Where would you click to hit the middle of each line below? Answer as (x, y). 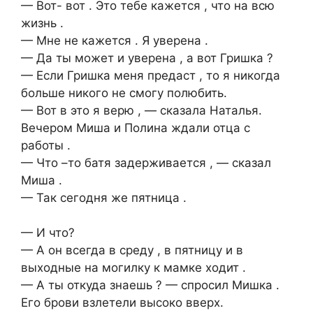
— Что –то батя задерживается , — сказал (146, 162)
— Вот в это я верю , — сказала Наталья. (141, 110)
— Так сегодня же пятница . (104, 197)
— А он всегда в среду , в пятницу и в (132, 250)
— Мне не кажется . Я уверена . (115, 40)
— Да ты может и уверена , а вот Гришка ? (147, 58)
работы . (46, 145)
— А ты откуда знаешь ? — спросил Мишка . (150, 285)
